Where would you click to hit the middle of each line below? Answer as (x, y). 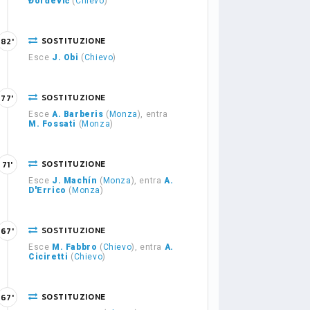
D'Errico (47, 190)
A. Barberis (78, 114)
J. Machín (76, 181)
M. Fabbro (75, 247)
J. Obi (65, 57)
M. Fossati (52, 124)
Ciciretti (48, 257)
